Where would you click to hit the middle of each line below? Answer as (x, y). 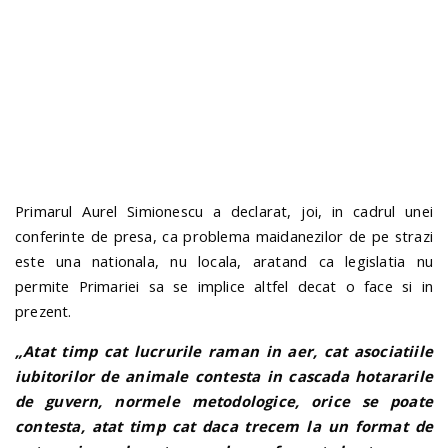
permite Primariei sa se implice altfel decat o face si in (224, 286)
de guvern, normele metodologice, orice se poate (224, 401)
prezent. (43, 311)
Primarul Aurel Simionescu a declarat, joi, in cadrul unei (224, 211)
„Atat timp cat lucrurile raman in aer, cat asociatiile (224, 351)
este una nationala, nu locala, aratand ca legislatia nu (224, 261)
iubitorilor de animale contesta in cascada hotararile (224, 376)
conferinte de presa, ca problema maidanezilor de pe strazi (224, 236)
